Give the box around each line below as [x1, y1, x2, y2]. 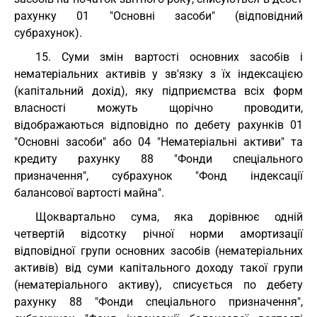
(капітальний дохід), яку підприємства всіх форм [14, 84, 303, 98]
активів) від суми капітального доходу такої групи [14, 261, 303, 275]
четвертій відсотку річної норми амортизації [14, 227, 303, 241]
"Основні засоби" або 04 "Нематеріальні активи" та [14, 135, 303, 149]
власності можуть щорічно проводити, [14, 101, 303, 115]
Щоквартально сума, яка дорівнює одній [35, 210, 303, 224]
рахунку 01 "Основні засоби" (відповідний [14, 9, 303, 23]
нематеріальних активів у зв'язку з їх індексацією [14, 67, 303, 81]
